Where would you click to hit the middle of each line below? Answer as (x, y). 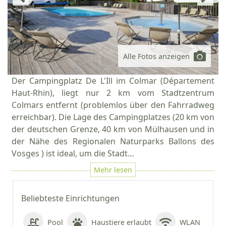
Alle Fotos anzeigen (156, 56)
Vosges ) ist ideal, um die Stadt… (73, 153)
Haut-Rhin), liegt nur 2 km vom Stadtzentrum (113, 93)
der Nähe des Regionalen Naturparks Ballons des (113, 141)
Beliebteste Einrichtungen (70, 198)
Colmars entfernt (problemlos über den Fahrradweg (113, 105)
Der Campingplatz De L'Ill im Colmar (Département (113, 81)
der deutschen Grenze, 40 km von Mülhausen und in (113, 129)
